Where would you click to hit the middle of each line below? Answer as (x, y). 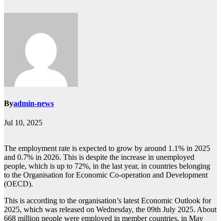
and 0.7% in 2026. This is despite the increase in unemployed (99, 157)
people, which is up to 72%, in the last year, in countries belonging (107, 166)
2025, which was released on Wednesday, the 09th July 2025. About (110, 210)
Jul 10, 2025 (23, 123)
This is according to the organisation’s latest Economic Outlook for (108, 201)
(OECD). (18, 184)
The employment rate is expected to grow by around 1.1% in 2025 (107, 148)
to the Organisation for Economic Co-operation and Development (106, 175)
